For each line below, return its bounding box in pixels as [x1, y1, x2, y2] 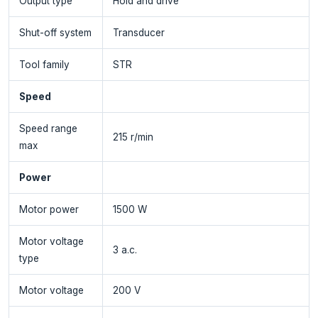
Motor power [18, 203, 79, 215]
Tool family [18, 58, 70, 70]
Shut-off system [18, 26, 92, 38]
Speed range [18, 122, 77, 134]
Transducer [112, 26, 165, 38]
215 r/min [112, 131, 153, 143]
